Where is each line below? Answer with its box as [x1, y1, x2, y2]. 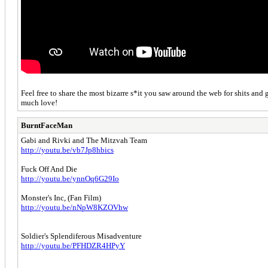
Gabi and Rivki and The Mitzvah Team [21, 135, 147, 145]
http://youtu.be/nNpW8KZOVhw [21, 202, 128, 212]
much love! [21, 98, 57, 107]
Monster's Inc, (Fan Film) [21, 193, 101, 202]
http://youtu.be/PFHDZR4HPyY [21, 240, 125, 250]
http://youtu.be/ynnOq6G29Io [21, 173, 119, 183]
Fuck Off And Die [21, 164, 77, 173]
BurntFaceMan [21, 120, 72, 130]
